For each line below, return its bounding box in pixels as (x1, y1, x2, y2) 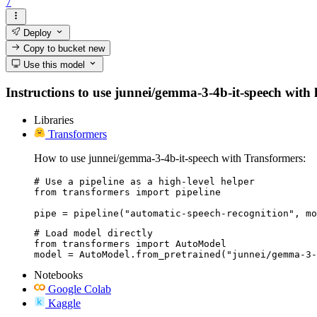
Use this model (21, 59, 86, 70)
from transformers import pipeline (34, 186, 221, 197)
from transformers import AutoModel (34, 238, 226, 249)
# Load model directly (34, 227, 153, 238)
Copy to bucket (21, 43, 89, 54)
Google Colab (48, 282, 111, 295)
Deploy (21, 27, 52, 38)
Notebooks (34, 268, 83, 281)
